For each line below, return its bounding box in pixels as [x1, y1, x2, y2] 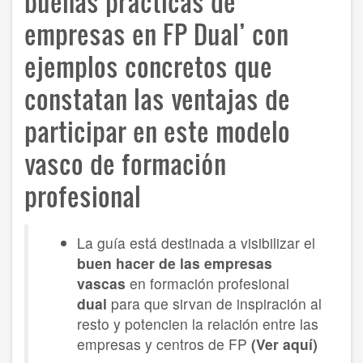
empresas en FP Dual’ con [24, 15, 288, 52]
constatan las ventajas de [24, 79, 290, 117]
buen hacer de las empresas [77, 252, 272, 273]
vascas [77, 272, 126, 293]
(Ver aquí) [251, 333, 318, 354]
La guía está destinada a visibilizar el [77, 232, 315, 253]
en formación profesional [126, 272, 289, 293]
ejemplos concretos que [24, 47, 272, 84]
